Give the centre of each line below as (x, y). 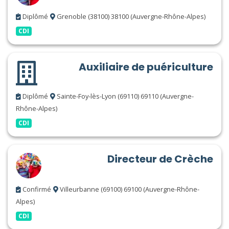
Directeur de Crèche (160, 159)
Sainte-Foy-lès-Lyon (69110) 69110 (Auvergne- (124, 96)
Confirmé (36, 189)
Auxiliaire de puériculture (146, 67)
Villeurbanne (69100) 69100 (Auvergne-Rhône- (129, 189)
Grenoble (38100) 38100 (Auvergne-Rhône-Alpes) (130, 16)
